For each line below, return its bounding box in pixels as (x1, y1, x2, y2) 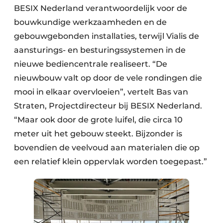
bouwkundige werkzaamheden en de (14, 17, 167, 27)
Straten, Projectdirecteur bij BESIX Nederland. (14, 101, 202, 111)
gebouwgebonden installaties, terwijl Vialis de (14, 31, 199, 41)
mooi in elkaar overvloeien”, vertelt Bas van (14, 87, 188, 97)
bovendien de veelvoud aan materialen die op (14, 142, 200, 152)
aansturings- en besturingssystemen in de (14, 45, 186, 55)
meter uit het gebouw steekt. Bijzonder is (14, 128, 182, 138)
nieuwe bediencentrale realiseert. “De (14, 59, 167, 69)
